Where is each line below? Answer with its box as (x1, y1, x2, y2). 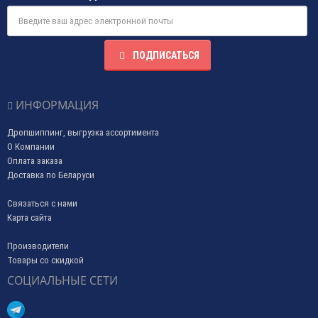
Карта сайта (7, 212, 52, 223)
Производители (7, 240, 69, 251)
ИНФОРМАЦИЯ (13, 97, 99, 113)
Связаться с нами (7, 197, 77, 209)
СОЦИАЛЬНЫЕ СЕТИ (7, 272, 118, 288)
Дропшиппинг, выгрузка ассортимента (7, 126, 159, 138)
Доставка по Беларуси (7, 169, 94, 180)
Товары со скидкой (7, 254, 84, 265)
